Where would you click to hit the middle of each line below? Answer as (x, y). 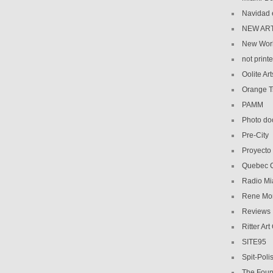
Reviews (257, 211)
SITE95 (254, 242)
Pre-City (256, 135)
